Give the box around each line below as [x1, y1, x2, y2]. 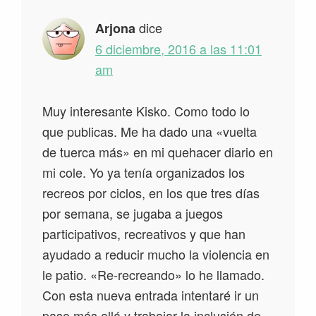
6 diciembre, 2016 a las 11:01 [95, 39, 262, 59]
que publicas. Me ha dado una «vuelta [42, 122, 257, 141]
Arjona [95, 19, 135, 38]
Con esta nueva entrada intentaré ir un [42, 286, 259, 305]
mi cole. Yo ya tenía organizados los [42, 163, 245, 182]
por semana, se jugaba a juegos [42, 204, 223, 223]
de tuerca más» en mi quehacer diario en [42, 142, 273, 162]
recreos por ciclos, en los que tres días [42, 183, 260, 202]
